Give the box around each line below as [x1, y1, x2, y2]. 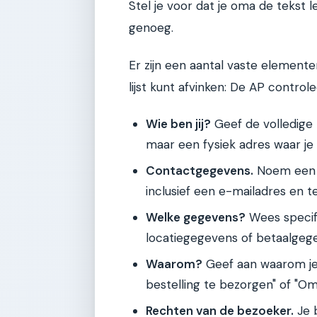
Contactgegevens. [146, 163, 253, 179]
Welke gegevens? [146, 209, 246, 226]
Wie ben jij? [146, 116, 211, 132]
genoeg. [129, 19, 173, 35]
